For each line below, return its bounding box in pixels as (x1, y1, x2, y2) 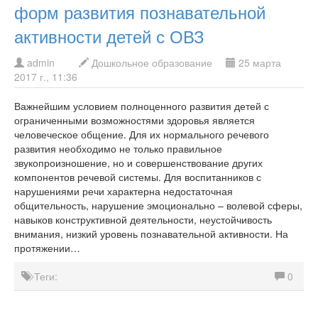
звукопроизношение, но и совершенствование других (14, 155, 263, 170)
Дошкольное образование (92, 55, 212, 70)
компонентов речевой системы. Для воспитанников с (14, 170, 261, 184)
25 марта (236, 55, 281, 70)
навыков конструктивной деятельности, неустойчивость (14, 212, 272, 226)
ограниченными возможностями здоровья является (14, 113, 255, 127)
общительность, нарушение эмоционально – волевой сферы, (14, 198, 302, 212)
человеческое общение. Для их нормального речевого (14, 127, 269, 141)
